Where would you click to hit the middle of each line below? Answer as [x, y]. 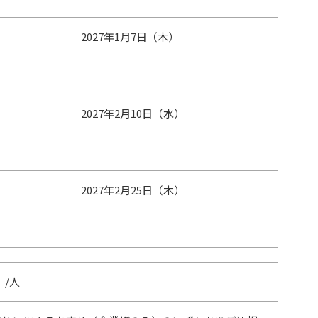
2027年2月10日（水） [133, 113]
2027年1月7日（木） [130, 37]
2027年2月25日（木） [133, 190]
